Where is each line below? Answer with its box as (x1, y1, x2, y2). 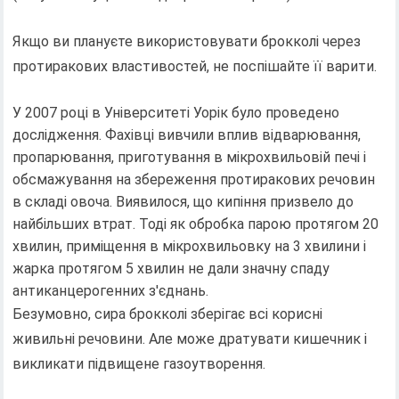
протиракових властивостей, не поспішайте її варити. (12, 57, 378, 75)
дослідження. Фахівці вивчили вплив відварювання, (12, 126, 362, 143)
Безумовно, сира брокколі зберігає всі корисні (12, 305, 323, 322)
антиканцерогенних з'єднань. (12, 281, 209, 299)
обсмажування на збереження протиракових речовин (12, 170, 376, 188)
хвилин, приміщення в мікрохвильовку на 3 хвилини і (12, 237, 367, 255)
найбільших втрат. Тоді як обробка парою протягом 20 (12, 215, 379, 232)
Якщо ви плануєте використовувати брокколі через (12, 32, 362, 50)
